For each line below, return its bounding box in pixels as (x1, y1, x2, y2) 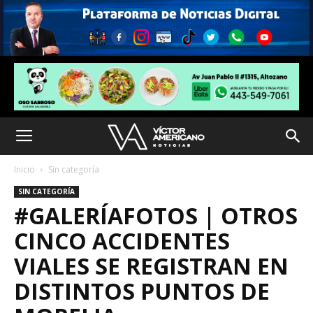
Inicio (14, 163, 35, 175)
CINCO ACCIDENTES (14, 225, 230, 256)
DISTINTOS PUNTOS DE (14, 275, 270, 306)
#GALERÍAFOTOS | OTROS (14, 200, 298, 231)
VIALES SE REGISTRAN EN (14, 250, 289, 281)
